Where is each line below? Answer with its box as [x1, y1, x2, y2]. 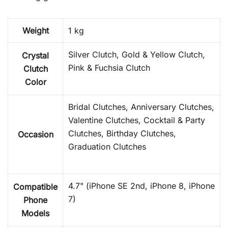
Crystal [22, 50, 49, 61]
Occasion [17, 129, 53, 139]
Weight [22, 25, 49, 36]
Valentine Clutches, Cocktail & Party [68, 115, 205, 125]
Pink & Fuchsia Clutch [68, 63, 150, 73]
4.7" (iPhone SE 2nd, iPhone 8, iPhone [68, 181, 215, 191]
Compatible [13, 182, 58, 192]
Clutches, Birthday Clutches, [68, 128, 176, 138]
